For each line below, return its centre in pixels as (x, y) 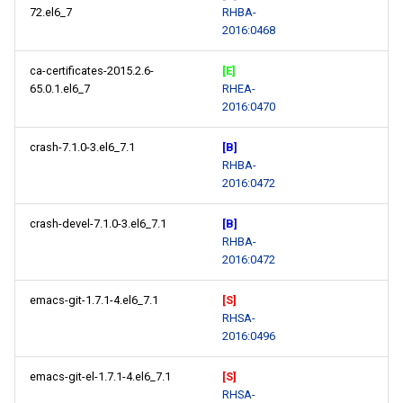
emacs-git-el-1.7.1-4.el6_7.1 (100, 376)
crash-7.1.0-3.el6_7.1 (82, 147)
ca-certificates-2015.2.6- (92, 71)
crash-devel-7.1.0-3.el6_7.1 (98, 224)
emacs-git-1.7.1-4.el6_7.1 (94, 300)
